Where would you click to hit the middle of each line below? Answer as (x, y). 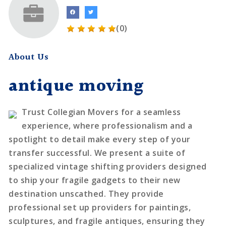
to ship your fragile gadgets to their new (95, 180)
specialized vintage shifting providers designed (108, 166)
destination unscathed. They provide (86, 193)
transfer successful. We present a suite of (97, 153)
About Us (29, 57)
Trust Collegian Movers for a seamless (101, 112)
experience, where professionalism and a (107, 125)
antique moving (76, 87)
